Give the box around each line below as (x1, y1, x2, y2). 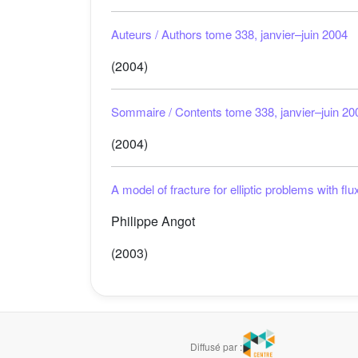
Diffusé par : (190, 339, 243, 353)
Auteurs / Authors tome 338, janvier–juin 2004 (111, 26, 348, 42)
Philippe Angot (111, 212, 195, 230)
